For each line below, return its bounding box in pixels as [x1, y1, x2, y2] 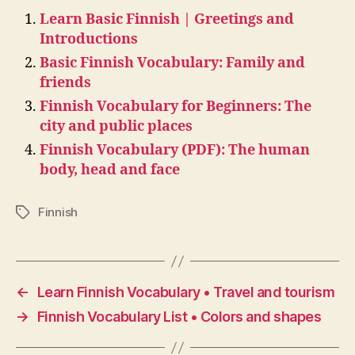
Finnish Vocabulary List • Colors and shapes [36, 308, 322, 326]
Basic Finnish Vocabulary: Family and [40, 54, 305, 73]
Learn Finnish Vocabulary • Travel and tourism [36, 284, 335, 301]
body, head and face [40, 161, 180, 180]
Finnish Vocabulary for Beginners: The [40, 97, 311, 116]
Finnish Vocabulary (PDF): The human [40, 141, 310, 160]
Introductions [40, 30, 138, 49]
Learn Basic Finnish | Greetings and [40, 10, 294, 29]
